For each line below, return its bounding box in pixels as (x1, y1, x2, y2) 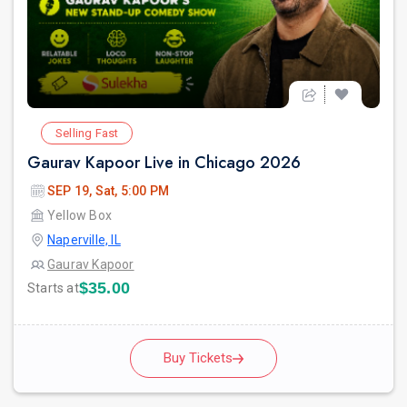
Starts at (27, 281, 79, 296)
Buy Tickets (164, 350, 233, 367)
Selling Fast (55, 126, 119, 141)
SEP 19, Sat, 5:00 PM (47, 184, 169, 199)
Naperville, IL (47, 233, 121, 248)
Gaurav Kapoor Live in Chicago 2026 (27, 151, 301, 175)
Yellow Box (47, 208, 112, 223)
